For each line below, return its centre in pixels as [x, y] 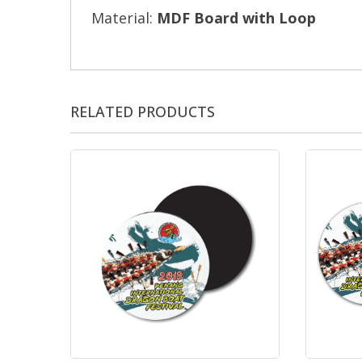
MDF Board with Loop [236, 18]
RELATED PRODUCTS [143, 112]
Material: [124, 18]
